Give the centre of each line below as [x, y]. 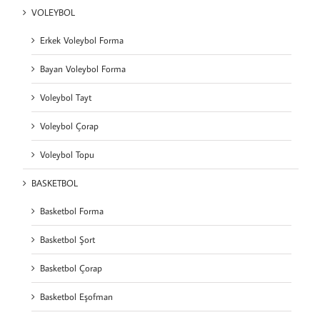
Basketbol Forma [72, 211]
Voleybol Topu [67, 155]
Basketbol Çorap [71, 268]
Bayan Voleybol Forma [83, 69]
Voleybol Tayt [66, 97]
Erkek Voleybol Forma [82, 40]
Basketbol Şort [67, 240]
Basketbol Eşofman [76, 297]
